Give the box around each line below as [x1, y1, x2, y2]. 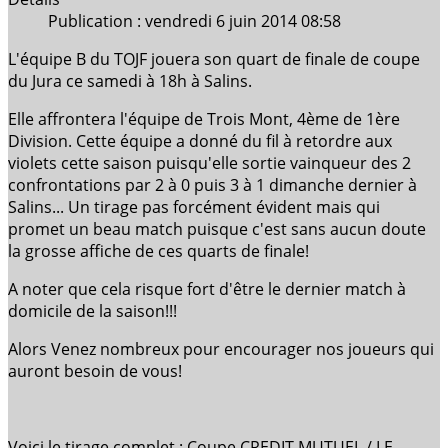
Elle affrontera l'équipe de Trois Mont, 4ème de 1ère [8, 108, 400, 131]
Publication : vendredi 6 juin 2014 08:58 [48, 10, 341, 33]
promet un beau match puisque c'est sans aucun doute [8, 218, 426, 241]
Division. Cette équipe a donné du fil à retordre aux [8, 130, 392, 153]
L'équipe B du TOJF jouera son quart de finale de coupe [8, 48, 420, 71]
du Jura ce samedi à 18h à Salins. [8, 70, 252, 93]
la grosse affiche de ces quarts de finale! [8, 240, 309, 263]
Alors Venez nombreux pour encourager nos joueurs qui [8, 338, 434, 361]
